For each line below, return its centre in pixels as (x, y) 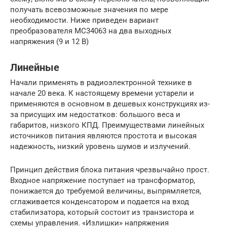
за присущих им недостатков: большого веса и (95, 115)
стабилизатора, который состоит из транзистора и (102, 213)
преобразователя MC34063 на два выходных (91, 31)
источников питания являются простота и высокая (103, 136)
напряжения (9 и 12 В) (49, 42)
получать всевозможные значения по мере (89, 10)
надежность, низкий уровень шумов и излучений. (100, 147)
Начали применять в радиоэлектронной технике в (101, 83)
